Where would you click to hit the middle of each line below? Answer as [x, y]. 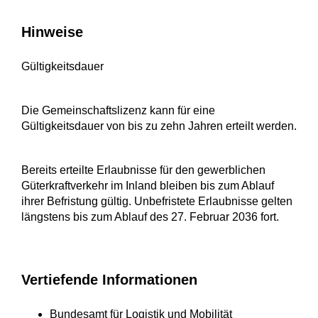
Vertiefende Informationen [109, 280]
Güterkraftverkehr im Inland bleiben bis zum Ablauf [148, 186]
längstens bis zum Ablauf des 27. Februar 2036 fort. [150, 217]
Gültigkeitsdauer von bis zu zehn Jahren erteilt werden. [159, 126]
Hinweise [52, 32]
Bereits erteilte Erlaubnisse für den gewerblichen [143, 170]
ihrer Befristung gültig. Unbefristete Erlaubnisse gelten [157, 202]
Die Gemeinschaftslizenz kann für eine [118, 111]
